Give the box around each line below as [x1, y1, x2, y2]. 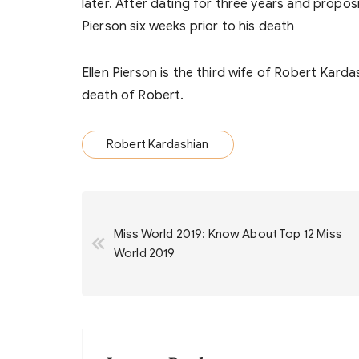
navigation [81, 227, 230, 272]
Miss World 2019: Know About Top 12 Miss [114, 226, 342, 241]
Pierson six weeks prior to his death [82, 18, 295, 34]
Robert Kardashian [107, 136, 209, 151]
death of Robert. [82, 87, 184, 103]
